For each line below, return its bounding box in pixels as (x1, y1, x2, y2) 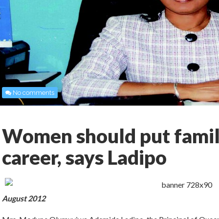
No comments (13, 89, 54, 96)
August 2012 (2, 194, 45, 203)
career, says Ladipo (2, 146, 167, 169)
